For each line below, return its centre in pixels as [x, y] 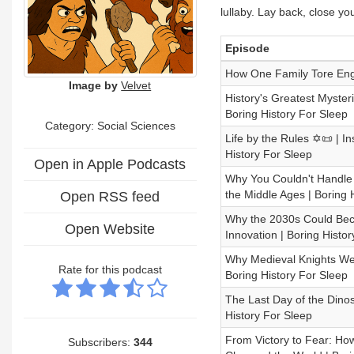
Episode [247, 48]
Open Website [110, 229]
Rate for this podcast [110, 269]
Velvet [136, 85]
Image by [94, 85]
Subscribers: [100, 342]
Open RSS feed [110, 196]
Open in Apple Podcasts [110, 164]
